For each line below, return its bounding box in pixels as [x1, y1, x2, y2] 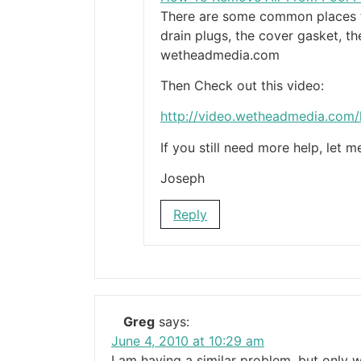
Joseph [160, 170, 205, 187]
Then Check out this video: [160, 77, 324, 94]
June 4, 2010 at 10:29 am [111, 332, 264, 349]
